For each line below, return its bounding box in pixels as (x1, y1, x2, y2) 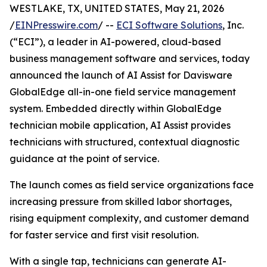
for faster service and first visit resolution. (10, 229, 198, 241)
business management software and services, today (10, 52, 250, 65)
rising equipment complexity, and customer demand (10, 212, 249, 225)
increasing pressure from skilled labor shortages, (10, 195, 232, 208)
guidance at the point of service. (10, 153, 159, 165)
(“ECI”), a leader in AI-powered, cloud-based (10, 36, 221, 48)
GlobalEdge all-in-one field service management (10, 86, 236, 98)
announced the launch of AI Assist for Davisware (10, 69, 232, 82)
